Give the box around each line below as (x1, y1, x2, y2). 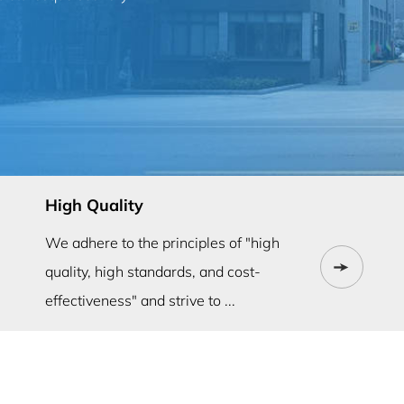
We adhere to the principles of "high (44, 233, 280, 252)
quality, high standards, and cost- (44, 262, 261, 280)
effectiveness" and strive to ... (44, 290, 235, 309)
